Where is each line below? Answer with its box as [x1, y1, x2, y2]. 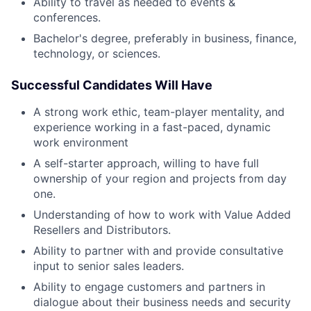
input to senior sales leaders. [33, 258, 184, 273]
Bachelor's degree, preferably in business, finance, [33, 31, 296, 45]
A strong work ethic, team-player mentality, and [33, 104, 285, 119]
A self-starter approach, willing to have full [33, 155, 259, 170]
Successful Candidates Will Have [11, 77, 212, 92]
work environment [33, 135, 128, 149]
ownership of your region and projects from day [33, 171, 287, 185]
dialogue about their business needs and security [33, 294, 291, 309]
